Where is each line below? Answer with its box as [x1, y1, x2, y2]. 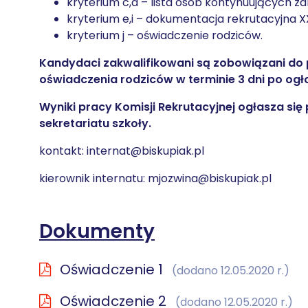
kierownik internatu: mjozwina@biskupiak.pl [39, 170, 272, 186]
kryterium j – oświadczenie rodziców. [67, 27, 263, 43]
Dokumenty [39, 218, 155, 245]
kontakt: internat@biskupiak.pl [39, 143, 204, 159]
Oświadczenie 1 [56, 260, 166, 279]
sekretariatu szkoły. [39, 115, 151, 131]
